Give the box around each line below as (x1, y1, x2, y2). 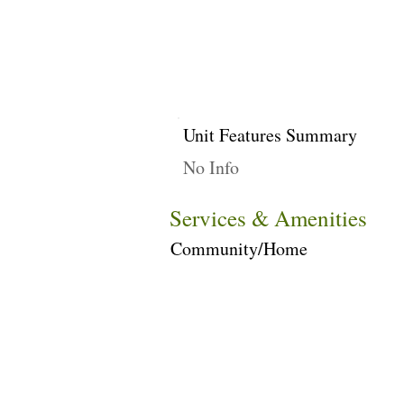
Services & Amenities (170, 203, 367, 233)
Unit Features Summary (183, 123, 357, 147)
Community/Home (170, 236, 308, 261)
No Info (183, 155, 239, 179)
